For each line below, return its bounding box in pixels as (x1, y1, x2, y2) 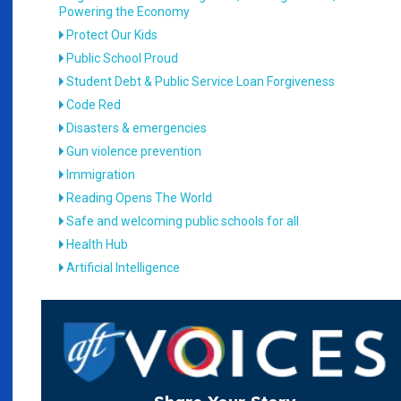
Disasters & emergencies (66, 120, 208, 135)
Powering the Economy (59, 4, 190, 19)
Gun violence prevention (66, 143, 202, 158)
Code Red (66, 97, 122, 112)
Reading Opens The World (66, 190, 213, 205)
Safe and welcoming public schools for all (66, 213, 300, 228)
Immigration (66, 166, 136, 182)
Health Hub (66, 236, 129, 252)
